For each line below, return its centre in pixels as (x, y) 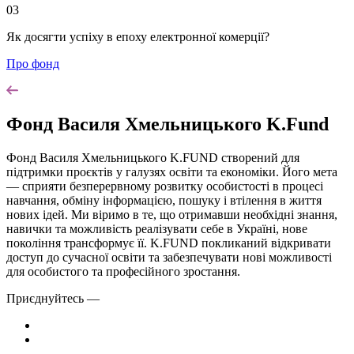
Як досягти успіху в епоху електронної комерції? (138, 37)
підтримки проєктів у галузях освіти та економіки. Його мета (172, 171)
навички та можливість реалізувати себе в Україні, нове (157, 228)
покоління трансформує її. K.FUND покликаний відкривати (169, 243)
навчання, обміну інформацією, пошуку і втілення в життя (164, 200)
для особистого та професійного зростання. (123, 271)
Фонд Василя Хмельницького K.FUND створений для (153, 157)
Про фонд (33, 64)
